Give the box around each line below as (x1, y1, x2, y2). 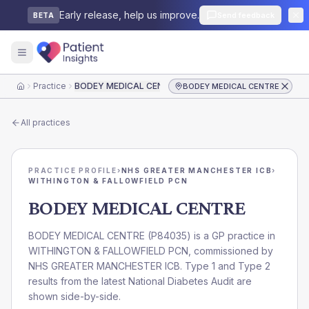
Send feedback (217, 10, 275, 20)
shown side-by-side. (28, 290, 121, 302)
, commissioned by (188, 245, 273, 257)
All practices (21, 117, 70, 128)
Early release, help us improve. (59, 9, 199, 21)
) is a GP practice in (187, 230, 275, 241)
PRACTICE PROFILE (28, 166, 117, 175)
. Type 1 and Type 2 (180, 260, 270, 272)
